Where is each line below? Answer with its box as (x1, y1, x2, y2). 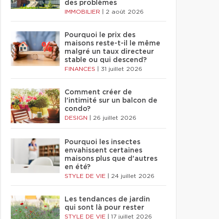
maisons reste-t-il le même (65, 40, 160, 47)
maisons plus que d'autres (65, 155, 157, 162)
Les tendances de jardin (65, 196, 150, 203)
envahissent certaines (65, 147, 142, 154)
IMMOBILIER (65, 9, 102, 15)
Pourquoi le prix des (65, 32, 135, 39)
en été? (65, 164, 90, 171)
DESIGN (65, 115, 89, 121)
